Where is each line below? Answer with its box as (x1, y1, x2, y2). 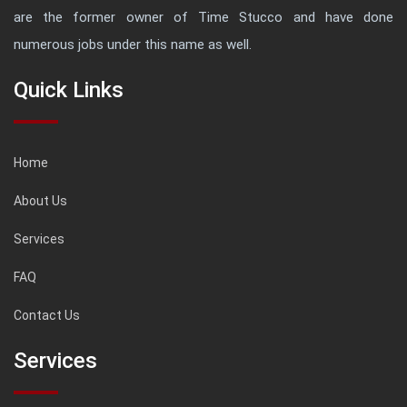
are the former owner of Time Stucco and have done (14, 9, 393, 26)
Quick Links (14, 77, 124, 104)
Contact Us (14, 308, 80, 323)
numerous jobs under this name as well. (14, 36, 252, 54)
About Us (14, 194, 67, 209)
